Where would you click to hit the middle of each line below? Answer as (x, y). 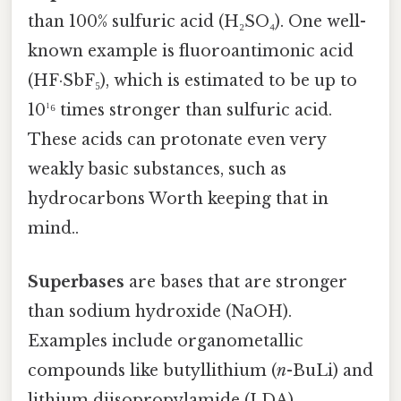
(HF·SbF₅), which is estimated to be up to (192, 81)
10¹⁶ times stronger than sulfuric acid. (180, 111)
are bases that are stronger (236, 282)
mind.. (53, 229)
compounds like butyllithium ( (152, 370)
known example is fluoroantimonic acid (191, 51)
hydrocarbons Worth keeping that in (178, 199)
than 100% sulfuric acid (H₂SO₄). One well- (197, 22)
